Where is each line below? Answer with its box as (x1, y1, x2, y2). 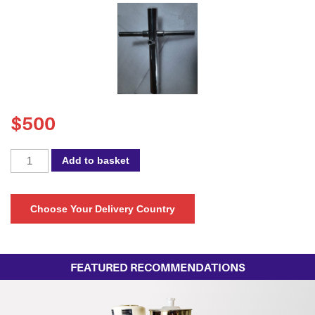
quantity (10, 200, 50, 214)
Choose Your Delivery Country (30, 202, 175, 214)
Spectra (10, 150, 46, 163)
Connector (10, 184, 60, 197)
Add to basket (62, 154, 130, 166)
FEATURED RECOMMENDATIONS (70, 259, 245, 274)
